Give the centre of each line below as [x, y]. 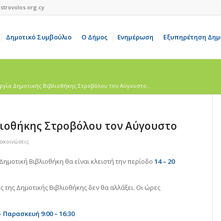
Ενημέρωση [136, 37]
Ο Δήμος [95, 37]
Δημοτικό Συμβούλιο [39, 37]
